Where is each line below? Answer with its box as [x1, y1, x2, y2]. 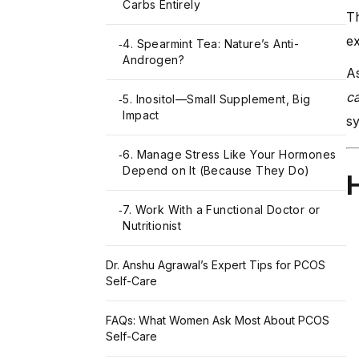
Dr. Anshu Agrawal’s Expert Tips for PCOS [106, 257, 325, 272]
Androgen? [123, 52, 185, 67]
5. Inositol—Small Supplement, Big [123, 91, 311, 106]
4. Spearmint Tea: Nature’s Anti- [123, 36, 300, 50]
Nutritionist [123, 218, 182, 232]
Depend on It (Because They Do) [123, 163, 310, 177]
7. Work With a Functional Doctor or [123, 202, 321, 216]
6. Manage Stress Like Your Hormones [123, 147, 337, 161]
